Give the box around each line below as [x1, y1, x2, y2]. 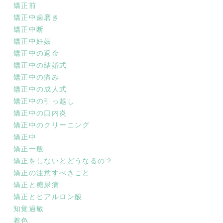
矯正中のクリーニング [13, 121, 90, 129]
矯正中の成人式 [13, 85, 67, 93]
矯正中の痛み [13, 73, 60, 81]
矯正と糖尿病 [13, 181, 60, 189]
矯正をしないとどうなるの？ [13, 157, 113, 165]
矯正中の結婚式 [13, 61, 67, 69]
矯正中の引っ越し [13, 97, 75, 105]
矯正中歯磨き [13, 13, 60, 21]
